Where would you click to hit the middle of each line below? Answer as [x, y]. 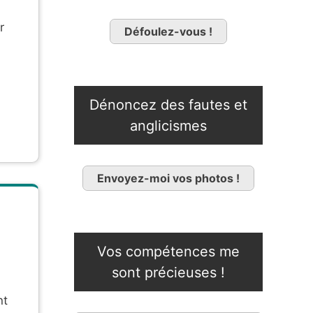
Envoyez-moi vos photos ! [168, 179]
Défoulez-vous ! [168, 32]
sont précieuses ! [168, 273]
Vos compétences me [168, 252]
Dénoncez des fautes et [168, 105]
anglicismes [168, 126]
